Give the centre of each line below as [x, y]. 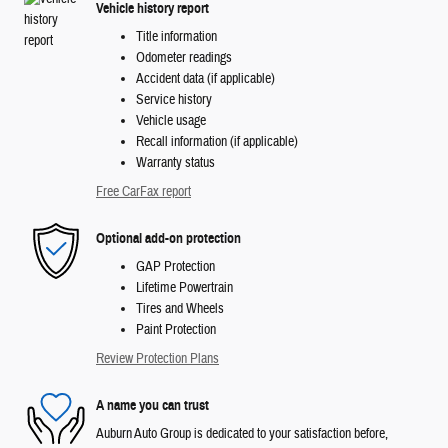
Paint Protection [176, 330]
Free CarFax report [143, 192]
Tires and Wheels [180, 309]
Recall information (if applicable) [217, 142]
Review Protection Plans [157, 359]
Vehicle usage [171, 121]
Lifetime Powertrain [184, 288]
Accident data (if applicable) [205, 79]
